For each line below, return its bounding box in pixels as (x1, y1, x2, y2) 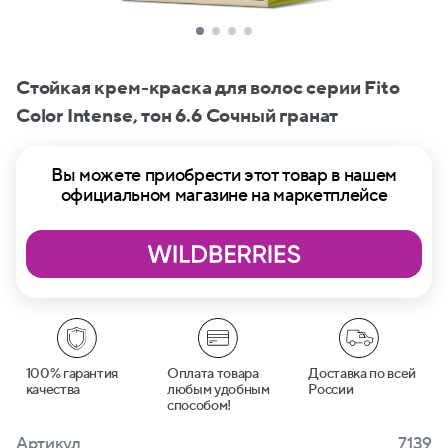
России (308, 381, 354, 399)
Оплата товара (166, 365, 259, 383)
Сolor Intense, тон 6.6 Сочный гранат (16, 104, 339, 128)
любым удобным (166, 381, 270, 399)
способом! (166, 397, 231, 415)
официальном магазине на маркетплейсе (60, 184, 388, 207)
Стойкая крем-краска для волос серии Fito (16, 76, 400, 100)
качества (25, 381, 80, 399)
